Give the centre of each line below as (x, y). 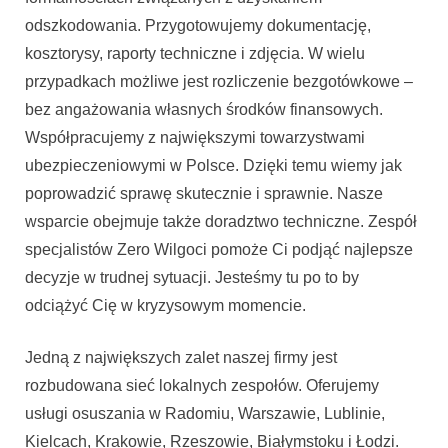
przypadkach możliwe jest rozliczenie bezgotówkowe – (219, 82)
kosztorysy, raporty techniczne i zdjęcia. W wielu (195, 54)
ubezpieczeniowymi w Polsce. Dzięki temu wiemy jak (213, 166)
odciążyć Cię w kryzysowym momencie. (165, 306)
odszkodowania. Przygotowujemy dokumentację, (198, 26)
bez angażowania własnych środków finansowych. (204, 110)
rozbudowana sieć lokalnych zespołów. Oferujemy (202, 386)
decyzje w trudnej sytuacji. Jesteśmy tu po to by (192, 278)
